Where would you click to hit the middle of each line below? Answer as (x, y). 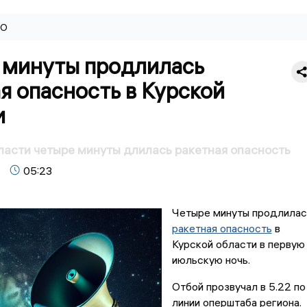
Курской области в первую (238, 244)
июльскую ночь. (211, 260)
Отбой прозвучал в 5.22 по (238, 287)
